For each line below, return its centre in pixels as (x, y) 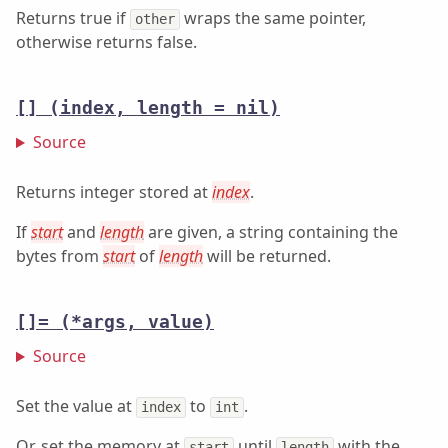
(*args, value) (137, 322)
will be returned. (267, 256)
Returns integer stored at (114, 192)
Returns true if (73, 18)
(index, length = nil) (164, 108)
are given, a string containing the (271, 232)
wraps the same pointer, (273, 18)
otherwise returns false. (106, 42)
